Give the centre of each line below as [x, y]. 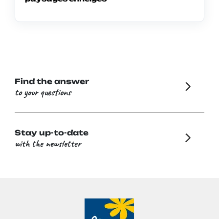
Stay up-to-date [52, 132]
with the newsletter [48, 143]
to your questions [43, 92]
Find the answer [52, 81]
